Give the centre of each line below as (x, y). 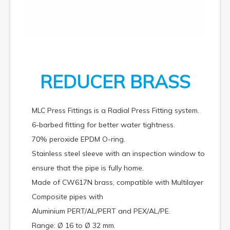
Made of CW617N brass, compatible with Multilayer (118, 183)
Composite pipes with (68, 197)
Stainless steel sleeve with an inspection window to (118, 154)
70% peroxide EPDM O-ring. (79, 139)
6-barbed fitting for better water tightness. (103, 125)
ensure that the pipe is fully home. (88, 168)
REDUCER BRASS (115, 82)
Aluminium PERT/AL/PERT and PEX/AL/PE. (101, 211)
